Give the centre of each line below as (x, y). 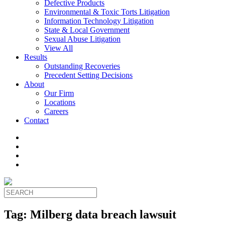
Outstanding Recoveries (82, 66)
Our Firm (59, 93)
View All (59, 48)
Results (36, 57)
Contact (36, 120)
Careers (56, 111)
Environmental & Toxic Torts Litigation (107, 12)
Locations (60, 102)
